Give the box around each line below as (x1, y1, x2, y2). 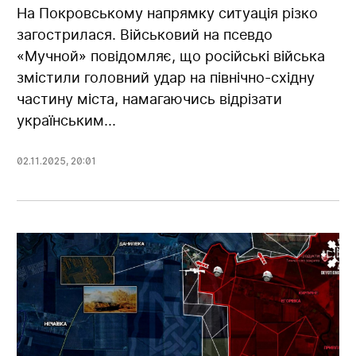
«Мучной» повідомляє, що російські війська (17, 47, 326, 64)
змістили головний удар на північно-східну (17, 68, 315, 86)
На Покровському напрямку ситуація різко (17, 4, 319, 21)
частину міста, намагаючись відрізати (17, 90, 283, 107)
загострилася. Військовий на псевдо (17, 25, 273, 43)
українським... (17, 111, 117, 129)
